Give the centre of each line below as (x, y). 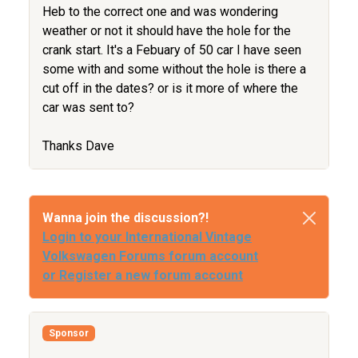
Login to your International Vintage (147, 237)
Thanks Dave (78, 145)
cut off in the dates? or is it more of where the (170, 88)
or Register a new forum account (143, 275)
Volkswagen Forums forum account (150, 256)
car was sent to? (88, 107)
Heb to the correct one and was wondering (160, 11)
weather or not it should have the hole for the (167, 30)
